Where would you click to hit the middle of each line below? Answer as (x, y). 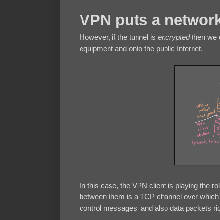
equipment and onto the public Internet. (141, 49)
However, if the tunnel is (119, 37)
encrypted (174, 37)
